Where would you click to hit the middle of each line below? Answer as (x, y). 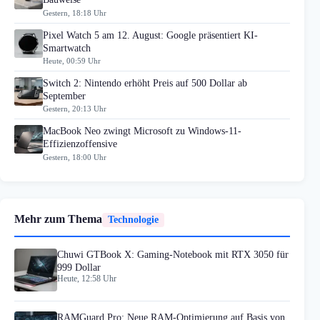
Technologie (133, 219)
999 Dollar (79, 267)
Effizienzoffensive (80, 144)
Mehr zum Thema (58, 219)
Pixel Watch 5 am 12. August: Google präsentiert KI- (150, 35)
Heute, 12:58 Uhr (87, 278)
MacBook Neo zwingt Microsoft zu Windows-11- (142, 131)
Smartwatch (67, 48)
